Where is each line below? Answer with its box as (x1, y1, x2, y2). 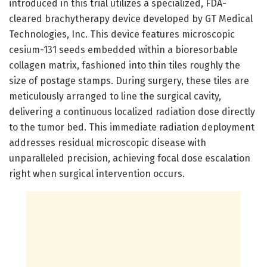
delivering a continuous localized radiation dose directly (9, 105, 255, 117)
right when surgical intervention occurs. (9, 167, 185, 179)
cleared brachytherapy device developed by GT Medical (9, 13, 253, 24)
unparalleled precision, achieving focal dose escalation (9, 152, 250, 164)
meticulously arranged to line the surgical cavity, (9, 90, 221, 102)
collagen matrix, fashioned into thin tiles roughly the (9, 59, 240, 71)
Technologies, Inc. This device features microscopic (9, 28, 235, 40)
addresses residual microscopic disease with (9, 136, 206, 148)
